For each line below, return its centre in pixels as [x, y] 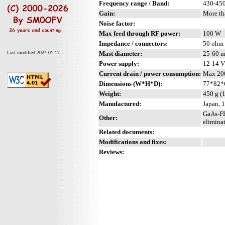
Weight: [110, 93]
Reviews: [111, 152]
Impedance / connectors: [133, 43]
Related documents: [127, 132]
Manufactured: [120, 103]
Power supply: [119, 63]
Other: [108, 118]
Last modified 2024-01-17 [33, 52]
